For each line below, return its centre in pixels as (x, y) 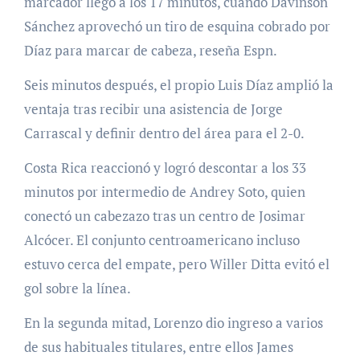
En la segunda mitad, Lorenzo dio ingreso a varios (173, 323)
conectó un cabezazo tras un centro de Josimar (164, 216)
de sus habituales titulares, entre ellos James (158, 347)
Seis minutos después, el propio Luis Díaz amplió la (178, 85)
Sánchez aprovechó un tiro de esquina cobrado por (177, 27)
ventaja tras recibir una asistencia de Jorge (153, 109)
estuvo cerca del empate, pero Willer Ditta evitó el (176, 264)
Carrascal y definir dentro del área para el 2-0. (164, 133)
